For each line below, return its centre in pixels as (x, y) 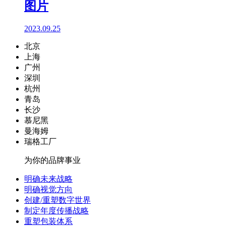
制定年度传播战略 (56, 210)
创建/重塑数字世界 (58, 200)
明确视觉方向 (48, 189)
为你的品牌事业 (52, 160)
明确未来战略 (48, 179)
